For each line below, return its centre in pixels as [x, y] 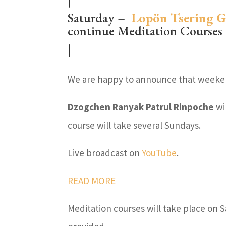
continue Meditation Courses [145, 31]
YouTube [159, 153]
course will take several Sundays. [134, 125]
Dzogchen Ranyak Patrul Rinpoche [142, 107]
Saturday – [100, 18]
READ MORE [92, 181]
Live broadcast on [105, 153]
